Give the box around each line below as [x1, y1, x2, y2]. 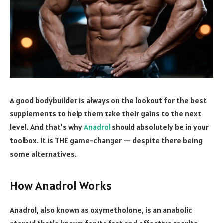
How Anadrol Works [10, 177, 111, 193]
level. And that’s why [10, 121, 84, 132]
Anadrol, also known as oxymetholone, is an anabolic [10, 204, 192, 215]
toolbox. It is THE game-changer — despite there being [10, 135, 203, 145]
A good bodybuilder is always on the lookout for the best [10, 95, 207, 105]
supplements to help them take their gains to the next [10, 108, 201, 118]
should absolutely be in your [111, 121, 209, 132]
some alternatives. [10, 148, 77, 159]
